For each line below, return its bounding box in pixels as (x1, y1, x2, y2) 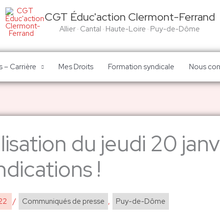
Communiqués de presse (22, 196, 105, 206)
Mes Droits (58, 62, 93, 72)
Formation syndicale (108, 62, 174, 72)
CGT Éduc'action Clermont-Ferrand (44, 9, 215, 24)
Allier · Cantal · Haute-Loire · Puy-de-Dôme (59, 24, 200, 34)
